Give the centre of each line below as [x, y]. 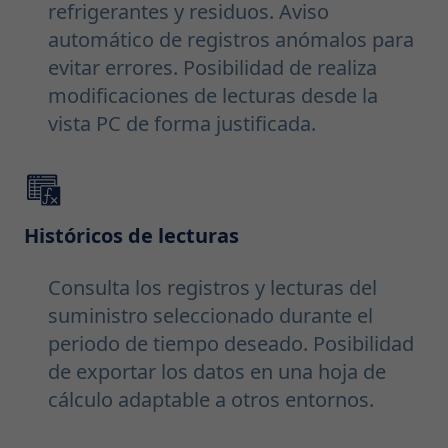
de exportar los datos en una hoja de [217, 372]
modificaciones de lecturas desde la [213, 96]
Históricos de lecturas [131, 236]
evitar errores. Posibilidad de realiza [212, 68]
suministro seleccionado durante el [210, 316]
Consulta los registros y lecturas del [212, 288]
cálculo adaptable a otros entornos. [211, 400]
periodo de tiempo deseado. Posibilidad [231, 344]
